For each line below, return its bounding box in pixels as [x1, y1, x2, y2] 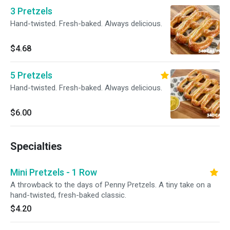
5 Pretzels [10, 70, 52, 81]
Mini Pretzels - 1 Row [10, 167, 97, 178]
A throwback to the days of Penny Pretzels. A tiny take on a [10, 180, 211, 189]
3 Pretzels [10, 6, 52, 16]
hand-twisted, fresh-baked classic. [10, 190, 126, 200]
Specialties [10, 140, 62, 152]
